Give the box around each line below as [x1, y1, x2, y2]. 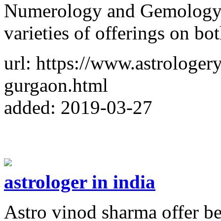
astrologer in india [4, 171, 155, 192]
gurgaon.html [4, 74, 108, 96]
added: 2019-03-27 [4, 96, 152, 118]
